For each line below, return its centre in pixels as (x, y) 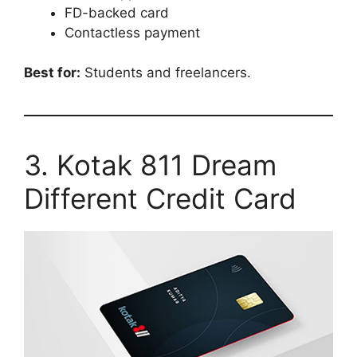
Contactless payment (132, 32)
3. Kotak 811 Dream (150, 165)
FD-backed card (117, 12)
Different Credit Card (160, 199)
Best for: (52, 73)
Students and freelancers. (166, 73)
